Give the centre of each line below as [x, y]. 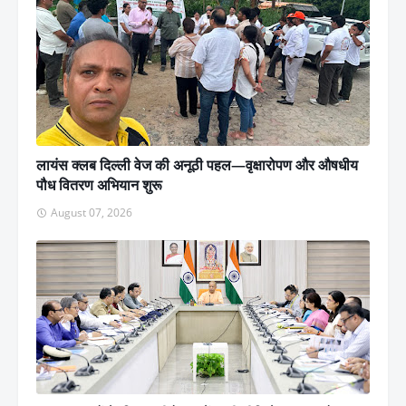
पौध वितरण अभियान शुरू [99, 184]
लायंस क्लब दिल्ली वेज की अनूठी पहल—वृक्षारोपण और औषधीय [197, 164]
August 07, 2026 [92, 212]
